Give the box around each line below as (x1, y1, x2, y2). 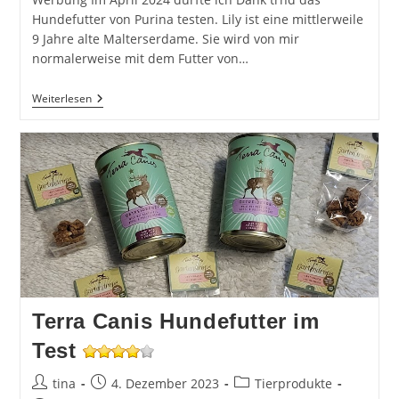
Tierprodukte (254, 375, 332, 393)
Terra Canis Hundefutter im (31, 309, 320, 334)
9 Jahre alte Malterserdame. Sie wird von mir (31, 29, 299, 47)
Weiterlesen (31, 90, 92, 106)
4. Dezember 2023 (110, 375, 219, 393)
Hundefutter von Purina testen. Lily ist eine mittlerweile (31, 10, 363, 28)
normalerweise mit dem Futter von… (31, 49, 248, 67)
